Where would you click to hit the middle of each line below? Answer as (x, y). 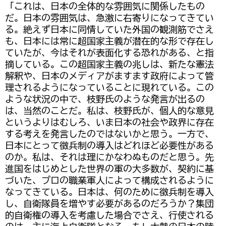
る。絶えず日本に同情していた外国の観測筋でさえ (109, 30)
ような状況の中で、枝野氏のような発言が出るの (105, 99)
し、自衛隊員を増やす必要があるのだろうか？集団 (109, 204)
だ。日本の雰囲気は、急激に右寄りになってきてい (109, 18)
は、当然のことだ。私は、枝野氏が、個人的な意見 (109, 111)
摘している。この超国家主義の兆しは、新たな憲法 (109, 65)
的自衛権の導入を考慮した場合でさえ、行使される (109, 215)
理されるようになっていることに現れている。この (109, 88)
